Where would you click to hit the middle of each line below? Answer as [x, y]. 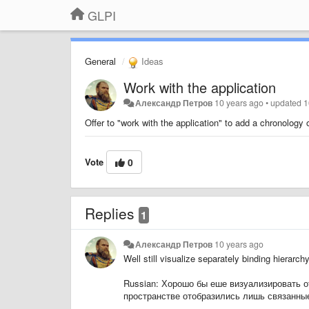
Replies [112, 213]
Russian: [142, 283]
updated [287, 102]
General [100, 61]
